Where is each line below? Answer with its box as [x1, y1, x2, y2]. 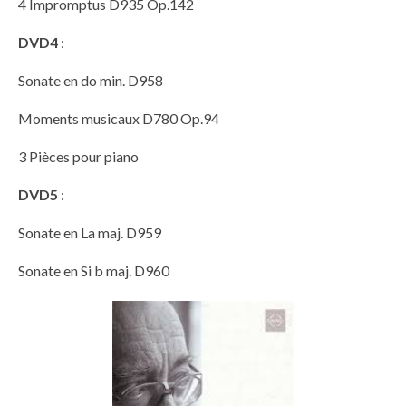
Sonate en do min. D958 [18, 72, 163, 90]
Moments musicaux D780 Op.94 [18, 110, 219, 128]
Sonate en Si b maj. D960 [18, 262, 169, 280]
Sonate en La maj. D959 [18, 224, 161, 242]
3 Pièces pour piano [18, 148, 139, 166]
